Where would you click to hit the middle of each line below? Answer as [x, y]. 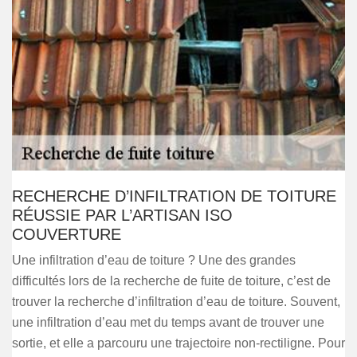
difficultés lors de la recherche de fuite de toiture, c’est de [171, 281]
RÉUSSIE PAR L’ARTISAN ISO [122, 215]
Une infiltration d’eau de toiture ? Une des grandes [154, 260]
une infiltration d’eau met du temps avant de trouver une [168, 322]
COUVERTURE [67, 234]
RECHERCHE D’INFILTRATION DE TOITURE [174, 196]
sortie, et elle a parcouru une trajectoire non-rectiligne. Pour [178, 343]
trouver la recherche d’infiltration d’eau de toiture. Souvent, [176, 302]
